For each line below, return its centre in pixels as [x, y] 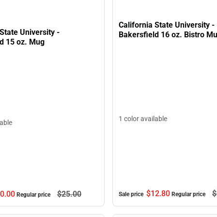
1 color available [143, 119]
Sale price [132, 194]
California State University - [167, 25]
